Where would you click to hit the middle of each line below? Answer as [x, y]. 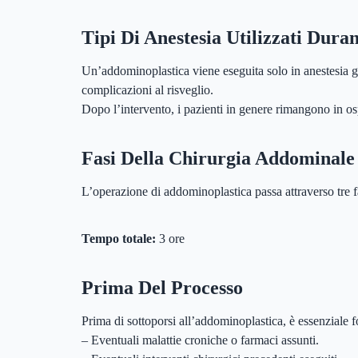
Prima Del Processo [162, 287]
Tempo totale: [119, 238]
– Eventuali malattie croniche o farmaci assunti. [200, 340]
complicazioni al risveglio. [147, 89]
